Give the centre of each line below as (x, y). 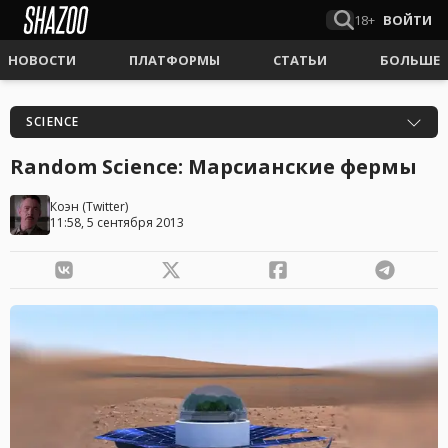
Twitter (105, 206)
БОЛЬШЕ (410, 60)
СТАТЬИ (300, 60)
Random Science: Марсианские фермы (213, 166)
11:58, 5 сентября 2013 (117, 222)
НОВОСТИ (42, 60)
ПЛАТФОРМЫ (174, 60)
